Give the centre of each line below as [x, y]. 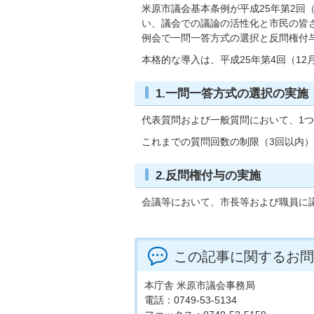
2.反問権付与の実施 [208, 175]
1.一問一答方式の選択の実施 [232, 93]
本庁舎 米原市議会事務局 [200, 285]
